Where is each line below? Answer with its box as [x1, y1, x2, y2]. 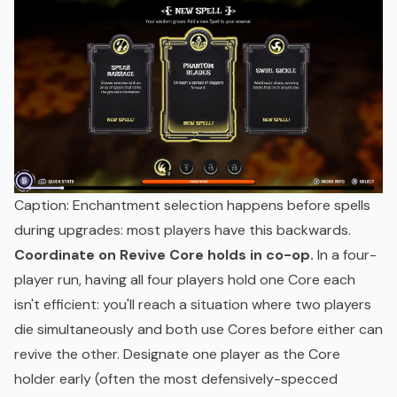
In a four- [314, 245, 377, 265]
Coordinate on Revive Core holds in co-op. [14, 245, 314, 265]
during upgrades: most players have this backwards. [14, 221, 351, 240]
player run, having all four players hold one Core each [14, 270, 355, 290]
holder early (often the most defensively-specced [14, 370, 338, 389]
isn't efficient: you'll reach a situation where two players [14, 295, 371, 315]
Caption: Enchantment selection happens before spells [14, 196, 370, 215]
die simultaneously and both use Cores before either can [14, 320, 383, 339]
